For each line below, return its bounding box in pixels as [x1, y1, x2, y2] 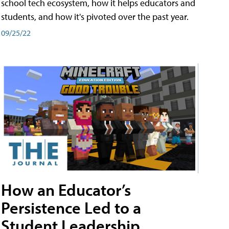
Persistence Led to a [1, 197, 141, 218]
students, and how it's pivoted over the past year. [1, 11, 189, 23]
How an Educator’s [1, 179, 131, 200]
